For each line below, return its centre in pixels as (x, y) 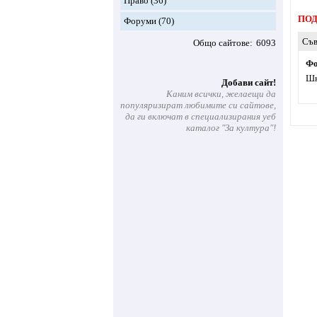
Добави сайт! (249, 82)
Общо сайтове (221, 43)
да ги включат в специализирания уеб (201, 116)
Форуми (140, 21)
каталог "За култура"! (231, 128)
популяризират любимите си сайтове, (198, 105)
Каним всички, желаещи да (221, 94)
